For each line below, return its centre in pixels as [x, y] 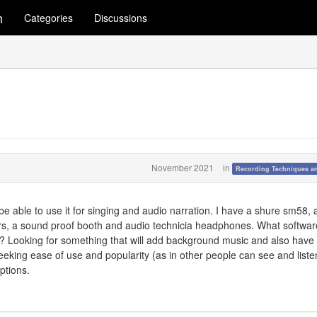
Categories [48, 18]
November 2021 [182, 167]
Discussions [121, 18]
